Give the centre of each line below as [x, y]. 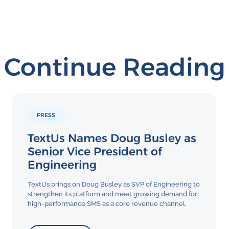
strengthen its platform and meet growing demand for [112, 194]
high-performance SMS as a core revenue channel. [107, 203]
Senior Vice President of [95, 151]
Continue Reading [114, 67]
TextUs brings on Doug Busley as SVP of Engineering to [113, 184]
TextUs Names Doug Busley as [112, 138]
